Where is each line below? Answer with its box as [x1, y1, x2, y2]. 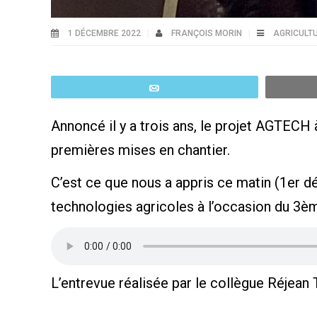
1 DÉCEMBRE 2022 [66, 28, 143, 38]
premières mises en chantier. [51, 141, 230, 158]
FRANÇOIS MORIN [171, 28, 244, 38]
